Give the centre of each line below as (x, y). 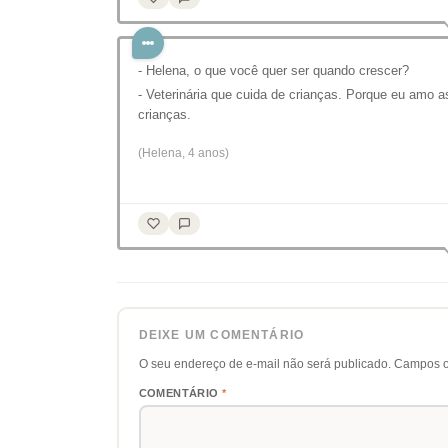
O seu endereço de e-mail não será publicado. (264, 363)
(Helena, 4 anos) (183, 153)
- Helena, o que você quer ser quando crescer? (273, 70)
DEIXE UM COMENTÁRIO (221, 334)
